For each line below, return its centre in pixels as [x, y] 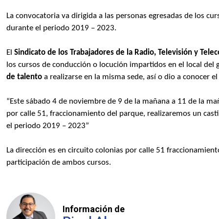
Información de [94, 209]
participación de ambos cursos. [59, 162]
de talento [24, 77]
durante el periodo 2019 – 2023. [62, 28]
